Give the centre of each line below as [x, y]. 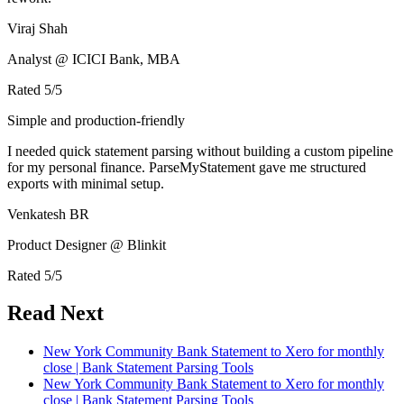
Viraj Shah [37, 28]
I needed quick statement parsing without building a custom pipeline [200, 151]
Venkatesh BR [48, 214]
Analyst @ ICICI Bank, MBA [94, 59]
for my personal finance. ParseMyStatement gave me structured [187, 167]
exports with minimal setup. [86, 183]
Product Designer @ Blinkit [87, 244]
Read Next [55, 313]
